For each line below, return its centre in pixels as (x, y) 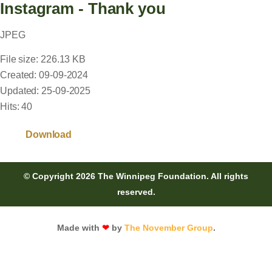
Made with (79, 228)
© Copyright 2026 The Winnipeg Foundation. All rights (136, 176)
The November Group (168, 228)
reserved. (136, 192)
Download (49, 135)
